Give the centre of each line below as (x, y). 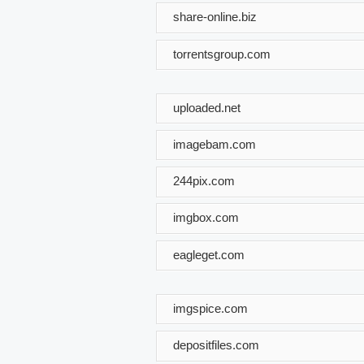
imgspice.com (210, 308)
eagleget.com (209, 254)
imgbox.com (206, 217)
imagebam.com (214, 144)
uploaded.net (207, 107)
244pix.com (204, 180)
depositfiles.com (216, 344)
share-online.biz (215, 16)
